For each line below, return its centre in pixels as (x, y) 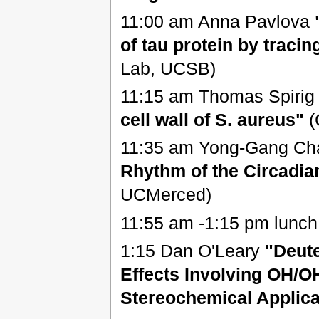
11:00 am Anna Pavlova (217, 21)
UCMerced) (166, 195)
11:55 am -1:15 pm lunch (219, 223)
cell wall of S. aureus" (212, 119)
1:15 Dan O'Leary (192, 250)
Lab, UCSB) (168, 68)
